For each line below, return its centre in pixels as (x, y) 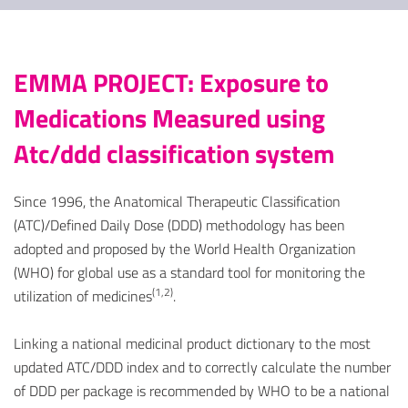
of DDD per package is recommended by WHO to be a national (202, 391)
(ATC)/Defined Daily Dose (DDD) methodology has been (179, 225)
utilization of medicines (83, 296)
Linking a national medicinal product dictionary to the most (192, 344)
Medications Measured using (169, 118)
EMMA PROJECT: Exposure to (171, 83)
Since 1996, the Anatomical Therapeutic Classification (177, 202)
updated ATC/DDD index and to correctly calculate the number (202, 367)
